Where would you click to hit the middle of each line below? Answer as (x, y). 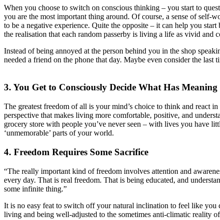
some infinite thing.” (35, 189)
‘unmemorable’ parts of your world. (60, 133)
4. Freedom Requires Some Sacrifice (76, 152)
